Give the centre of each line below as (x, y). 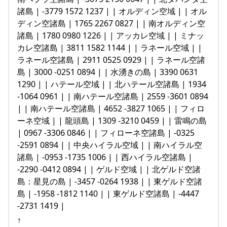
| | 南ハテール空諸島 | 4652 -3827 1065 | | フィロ (111, 108)
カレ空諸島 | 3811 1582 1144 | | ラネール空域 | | (110, 47)
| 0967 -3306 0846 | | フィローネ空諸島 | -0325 (106, 133)
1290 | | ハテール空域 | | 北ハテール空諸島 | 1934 (112, 84)
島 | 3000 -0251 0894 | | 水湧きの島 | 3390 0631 (108, 72)
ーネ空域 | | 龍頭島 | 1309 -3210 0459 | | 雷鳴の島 (112, 120)
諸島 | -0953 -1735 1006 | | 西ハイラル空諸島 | (105, 157)
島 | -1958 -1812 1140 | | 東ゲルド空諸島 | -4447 (108, 193)
